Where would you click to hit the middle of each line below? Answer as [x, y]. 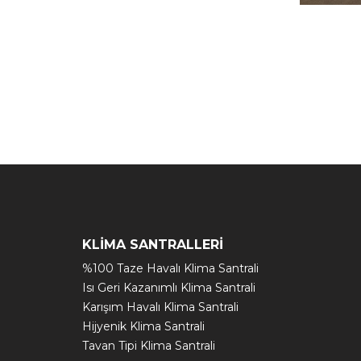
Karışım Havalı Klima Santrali [160, 307]
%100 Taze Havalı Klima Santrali [170, 268]
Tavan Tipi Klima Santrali [149, 346]
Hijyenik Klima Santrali [143, 326]
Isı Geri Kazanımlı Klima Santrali [169, 288]
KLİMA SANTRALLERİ [153, 245]
